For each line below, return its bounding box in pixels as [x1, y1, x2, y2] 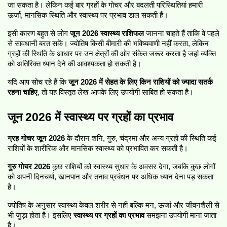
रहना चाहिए [8, 88, 37, 96]
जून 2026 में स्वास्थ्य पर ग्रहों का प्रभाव [8, 110, 173, 124]
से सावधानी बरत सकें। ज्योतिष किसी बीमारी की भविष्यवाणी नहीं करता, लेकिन [8, 40, 209, 48]
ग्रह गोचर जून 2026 [8, 134, 65, 142]
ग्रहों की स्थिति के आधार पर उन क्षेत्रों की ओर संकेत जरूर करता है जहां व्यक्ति [8, 50, 216, 58]
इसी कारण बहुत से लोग [8, 29, 70, 37]
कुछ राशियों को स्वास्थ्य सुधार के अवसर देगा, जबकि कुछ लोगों [50, 163, 215, 171]
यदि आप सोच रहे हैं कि [8, 78, 68, 86]
